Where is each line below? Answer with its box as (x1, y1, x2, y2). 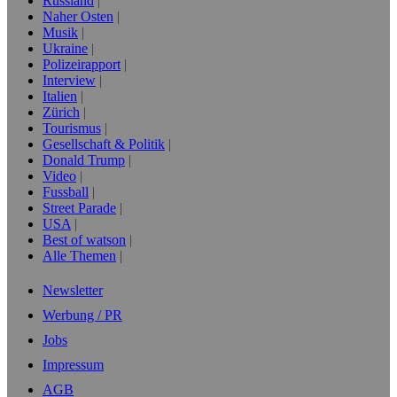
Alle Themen (43, 248, 116, 263)
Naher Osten (43, 9, 113, 24)
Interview (43, 73, 96, 88)
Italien (43, 89, 77, 104)
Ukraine (43, 41, 88, 56)
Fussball (43, 184, 89, 199)
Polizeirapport (43, 57, 121, 72)
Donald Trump (43, 152, 125, 167)
